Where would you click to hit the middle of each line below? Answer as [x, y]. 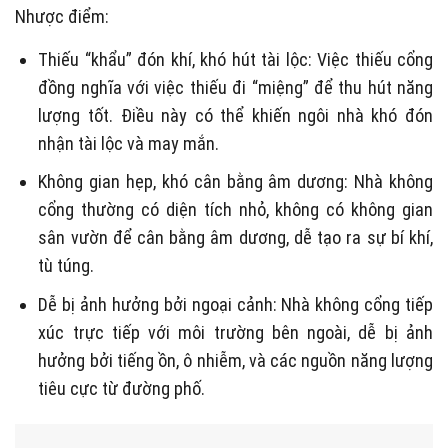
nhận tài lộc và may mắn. [129, 143]
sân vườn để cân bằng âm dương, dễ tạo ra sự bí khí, [235, 238]
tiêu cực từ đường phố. [122, 389]
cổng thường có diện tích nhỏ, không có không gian [235, 210]
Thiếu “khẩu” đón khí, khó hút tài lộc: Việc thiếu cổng [235, 59]
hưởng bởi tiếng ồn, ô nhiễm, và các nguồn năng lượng [235, 361]
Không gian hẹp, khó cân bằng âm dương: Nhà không [235, 182]
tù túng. [66, 266]
